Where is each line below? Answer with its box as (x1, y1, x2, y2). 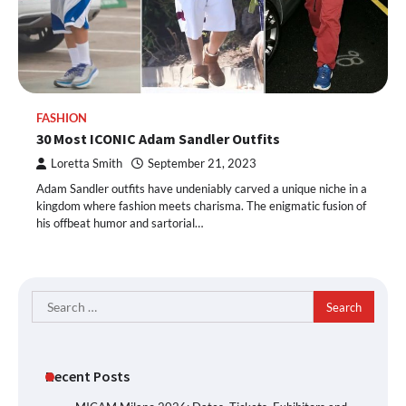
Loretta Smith (51, 157, 122, 171)
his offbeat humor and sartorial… (36, 216, 203, 231)
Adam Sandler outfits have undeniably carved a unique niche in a (36, 181, 367, 197)
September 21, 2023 (148, 157, 256, 171)
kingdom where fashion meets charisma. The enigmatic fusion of (36, 198, 366, 214)
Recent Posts (45, 367, 130, 386)
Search (31, 292, 72, 310)
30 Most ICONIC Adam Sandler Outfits (36, 130, 280, 149)
